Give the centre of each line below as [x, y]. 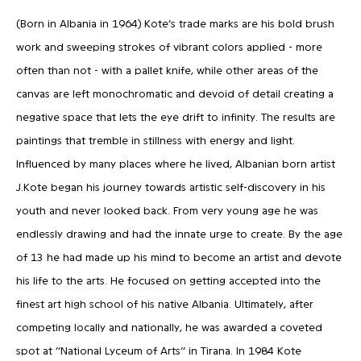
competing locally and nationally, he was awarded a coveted [169, 326]
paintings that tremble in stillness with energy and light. [156, 139]
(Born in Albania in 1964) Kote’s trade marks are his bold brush [175, 23]
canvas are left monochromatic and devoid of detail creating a [175, 93]
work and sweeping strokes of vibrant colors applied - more [169, 46]
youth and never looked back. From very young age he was [167, 210]
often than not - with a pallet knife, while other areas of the [167, 69]
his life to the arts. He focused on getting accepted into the [168, 280]
